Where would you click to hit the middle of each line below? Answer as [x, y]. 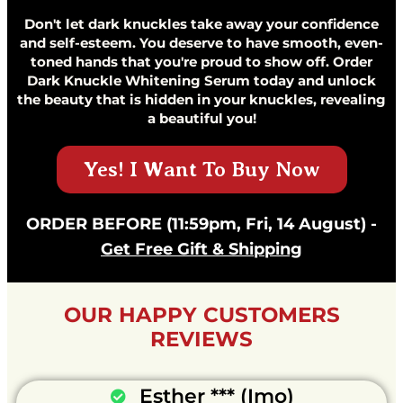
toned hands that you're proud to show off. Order [201, 62]
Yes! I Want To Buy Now [201, 170]
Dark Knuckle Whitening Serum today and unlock [201, 81]
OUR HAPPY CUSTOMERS [201, 315]
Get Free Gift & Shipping [201, 250]
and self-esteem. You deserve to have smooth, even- [201, 43]
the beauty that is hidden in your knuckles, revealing [201, 100]
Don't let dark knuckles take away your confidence [201, 24]
